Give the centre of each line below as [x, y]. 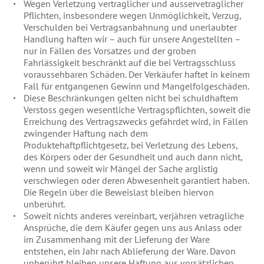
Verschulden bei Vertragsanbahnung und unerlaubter [131, 27]
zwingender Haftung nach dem [86, 133]
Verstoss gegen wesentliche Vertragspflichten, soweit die [137, 110]
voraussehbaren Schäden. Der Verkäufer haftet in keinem [137, 74]
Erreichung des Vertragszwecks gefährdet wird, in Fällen [136, 121]
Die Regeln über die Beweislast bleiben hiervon [119, 192]
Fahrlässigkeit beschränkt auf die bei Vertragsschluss [130, 62]
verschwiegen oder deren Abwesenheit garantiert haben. [136, 180]
